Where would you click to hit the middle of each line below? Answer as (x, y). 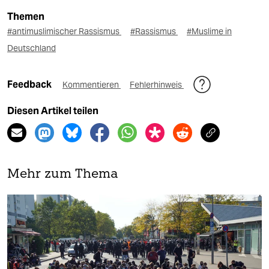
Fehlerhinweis (157, 84)
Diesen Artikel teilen (53, 110)
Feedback (30, 84)
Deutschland (32, 48)
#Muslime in (209, 31)
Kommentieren (92, 84)
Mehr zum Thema (63, 174)
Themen (26, 16)
